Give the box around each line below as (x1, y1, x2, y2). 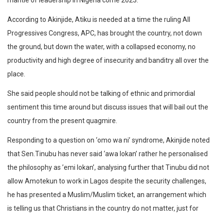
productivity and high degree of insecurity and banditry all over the (7, 56, 209, 65)
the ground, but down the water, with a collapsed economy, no (7, 43, 196, 51)
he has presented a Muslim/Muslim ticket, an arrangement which (7, 191, 206, 199)
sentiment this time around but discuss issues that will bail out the (7, 103, 208, 111)
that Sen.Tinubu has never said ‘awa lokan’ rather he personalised (7, 150, 208, 158)
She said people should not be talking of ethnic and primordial (7, 90, 195, 98)
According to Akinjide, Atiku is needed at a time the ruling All (7, 16, 190, 24)
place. (7, 70, 25, 78)
